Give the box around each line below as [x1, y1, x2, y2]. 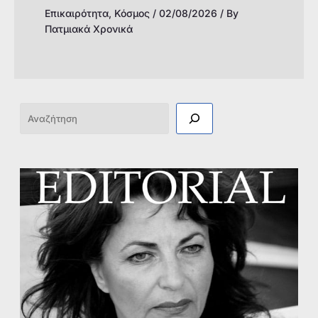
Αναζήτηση [19, 107, 83, 122]
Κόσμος [114, 6, 150, 19]
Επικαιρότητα [44, 6, 109, 19]
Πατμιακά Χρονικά [44, 22, 133, 35]
